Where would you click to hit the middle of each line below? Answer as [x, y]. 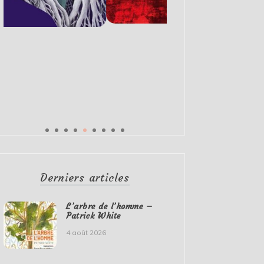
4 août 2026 [86, 233]
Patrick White [94, 216]
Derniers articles [85, 178]
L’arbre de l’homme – [110, 207]
